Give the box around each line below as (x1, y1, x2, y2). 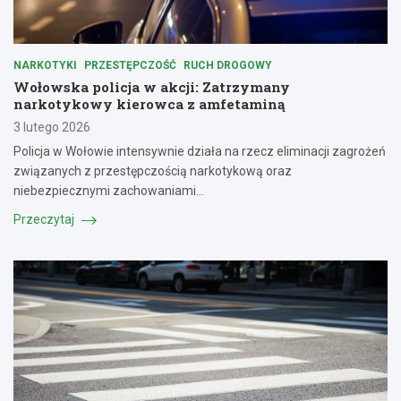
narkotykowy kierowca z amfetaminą (13, 94, 285, 113)
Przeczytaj (13, 211, 77, 226)
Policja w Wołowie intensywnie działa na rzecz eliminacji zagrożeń (13, 143, 386, 158)
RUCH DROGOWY (183, 58, 272, 72)
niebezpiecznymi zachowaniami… (13, 183, 204, 198)
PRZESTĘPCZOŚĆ (84, 58, 176, 72)
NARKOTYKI (13, 58, 77, 72)
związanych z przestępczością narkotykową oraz (13, 163, 292, 178)
